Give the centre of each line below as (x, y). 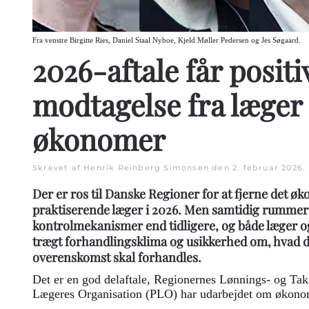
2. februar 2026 (268, 167)
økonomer (99, 139)
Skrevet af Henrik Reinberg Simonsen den (132, 167)
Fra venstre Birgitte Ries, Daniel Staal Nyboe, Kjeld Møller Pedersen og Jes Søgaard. (167, 40)
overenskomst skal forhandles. (117, 257)
